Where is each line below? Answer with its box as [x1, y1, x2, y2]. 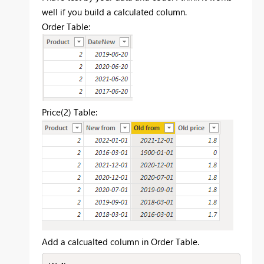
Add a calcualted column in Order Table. [42, 236, 199, 248]
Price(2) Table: [42, 106, 97, 118]
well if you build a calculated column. [42, 6, 187, 18]
